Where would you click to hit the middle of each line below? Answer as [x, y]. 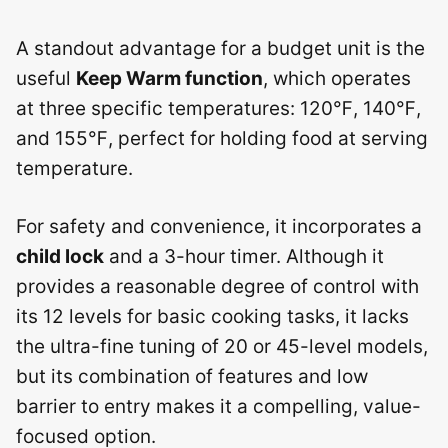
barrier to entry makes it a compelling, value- [218, 406]
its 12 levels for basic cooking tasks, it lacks [212, 316]
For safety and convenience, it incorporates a [219, 226]
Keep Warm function [169, 78]
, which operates [337, 78]
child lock [60, 256]
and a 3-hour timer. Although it [244, 256]
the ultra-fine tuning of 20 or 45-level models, [222, 346]
